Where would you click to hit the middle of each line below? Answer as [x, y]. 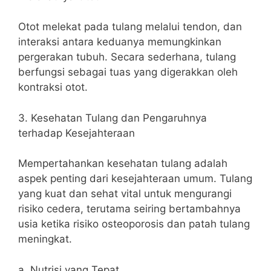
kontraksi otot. [53, 87]
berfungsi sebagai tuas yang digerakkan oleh [128, 72]
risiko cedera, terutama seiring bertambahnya [129, 209]
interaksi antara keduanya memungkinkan [120, 42]
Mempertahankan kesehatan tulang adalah [123, 163]
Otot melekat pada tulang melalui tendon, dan [130, 27]
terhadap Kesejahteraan [77, 133]
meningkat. [45, 239]
